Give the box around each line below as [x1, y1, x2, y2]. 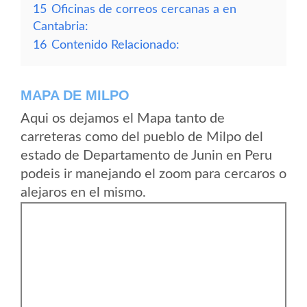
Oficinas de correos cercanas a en [51, 3, 236, 15]
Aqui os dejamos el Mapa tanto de [21, 112, 225, 125]
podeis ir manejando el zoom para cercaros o [21, 167, 286, 181]
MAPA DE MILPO [21, 88, 130, 103]
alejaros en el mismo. [21, 186, 146, 199]
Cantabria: [33, 21, 88, 32]
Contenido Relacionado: [51, 39, 180, 51]
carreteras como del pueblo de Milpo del [21, 130, 263, 144]
